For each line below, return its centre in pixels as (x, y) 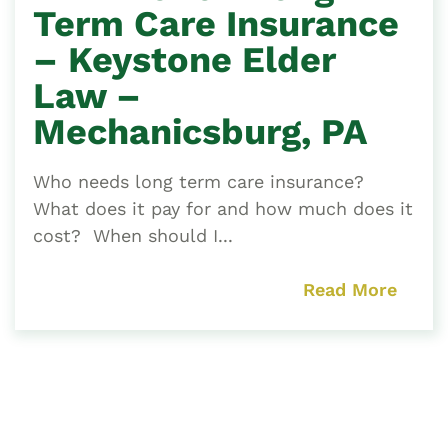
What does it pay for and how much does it (223, 209)
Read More (350, 290)
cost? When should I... (133, 236)
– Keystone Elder (184, 60)
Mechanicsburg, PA (200, 132)
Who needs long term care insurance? (201, 182)
